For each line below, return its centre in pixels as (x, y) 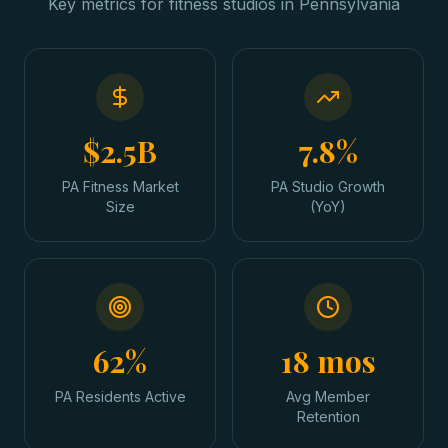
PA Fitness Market (120, 186)
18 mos (328, 361)
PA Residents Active (120, 396)
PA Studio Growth (328, 186)
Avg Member (328, 396)
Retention (328, 416)
